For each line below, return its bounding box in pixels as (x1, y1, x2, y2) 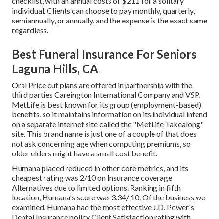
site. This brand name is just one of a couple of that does (12, 129, 197, 139)
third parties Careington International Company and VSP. (12, 90, 200, 100)
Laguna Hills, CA (12, 62, 98, 76)
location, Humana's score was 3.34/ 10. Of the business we (12, 193, 205, 202)
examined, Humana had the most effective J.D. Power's (12, 202, 194, 212)
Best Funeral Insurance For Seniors (12, 47, 197, 62)
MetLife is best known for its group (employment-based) (12, 100, 201, 109)
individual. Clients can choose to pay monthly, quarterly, (12, 6, 195, 16)
